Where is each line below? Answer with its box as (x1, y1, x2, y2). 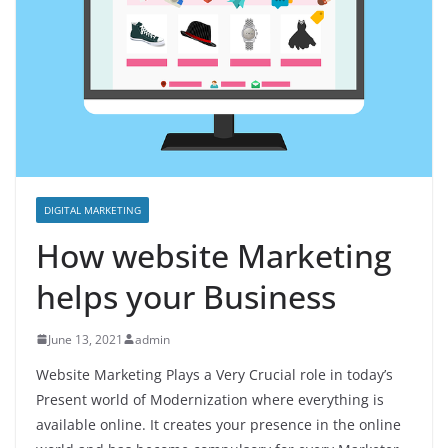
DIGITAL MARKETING (44, 202, 141, 217)
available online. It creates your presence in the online (36, 414, 401, 434)
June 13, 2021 (48, 330, 123, 348)
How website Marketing (36, 233, 392, 277)
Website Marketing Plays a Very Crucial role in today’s (36, 364, 393, 384)
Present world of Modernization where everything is (36, 389, 384, 409)
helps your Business (36, 274, 336, 318)
